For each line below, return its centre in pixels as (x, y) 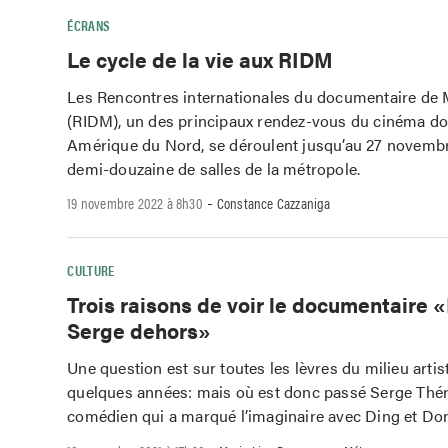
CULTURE (91, 270)
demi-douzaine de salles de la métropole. (218, 168)
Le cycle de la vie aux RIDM (200, 58)
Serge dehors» (139, 330)
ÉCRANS (89, 25)
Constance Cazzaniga (273, 203)
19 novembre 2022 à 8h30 (135, 203)
